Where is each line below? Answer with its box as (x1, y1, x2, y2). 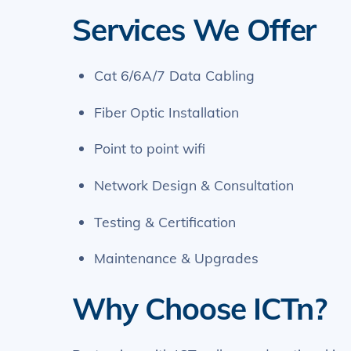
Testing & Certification (94, 212, 237, 230)
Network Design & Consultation (94, 175, 295, 194)
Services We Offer (72, 9, 317, 49)
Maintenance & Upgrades (94, 249, 259, 267)
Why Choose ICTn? (72, 288, 327, 327)
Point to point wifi (94, 139, 206, 157)
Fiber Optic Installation (94, 103, 240, 121)
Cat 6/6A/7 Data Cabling (94, 67, 255, 85)
